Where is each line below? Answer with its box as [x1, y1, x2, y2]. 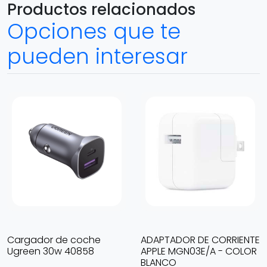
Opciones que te [7, 17, 181, 46]
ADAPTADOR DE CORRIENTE [141, 233, 260, 247]
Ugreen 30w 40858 [7, 244, 94, 258]
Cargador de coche [7, 233, 101, 247]
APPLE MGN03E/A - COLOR [141, 244, 257, 258]
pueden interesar [7, 42, 188, 71]
